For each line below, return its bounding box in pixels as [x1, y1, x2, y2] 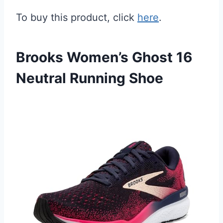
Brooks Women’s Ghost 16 [16, 49, 192, 66]
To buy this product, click [16, 11, 137, 24]
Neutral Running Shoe [16, 70, 163, 87]
